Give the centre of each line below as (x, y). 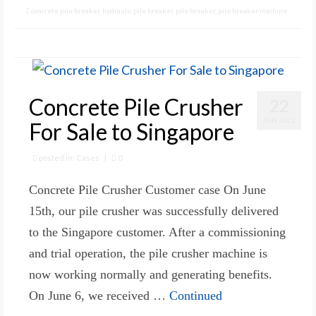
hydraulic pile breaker (138, 10)
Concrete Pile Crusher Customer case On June (147, 190)
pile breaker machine (253, 10)
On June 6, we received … (99, 296)
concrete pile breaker (65, 10)
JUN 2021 (279, 120)
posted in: (57, 158)
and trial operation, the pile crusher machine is (148, 254)
